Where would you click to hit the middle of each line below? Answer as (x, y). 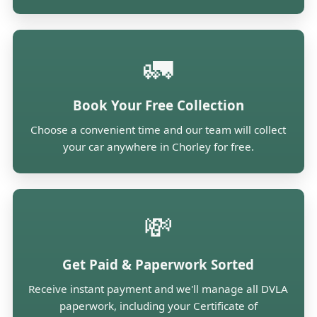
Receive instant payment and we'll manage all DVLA (158, 288)
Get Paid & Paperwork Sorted (158, 264)
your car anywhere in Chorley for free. (158, 146)
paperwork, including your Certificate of (158, 305)
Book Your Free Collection (158, 105)
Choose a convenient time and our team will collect (158, 129)
